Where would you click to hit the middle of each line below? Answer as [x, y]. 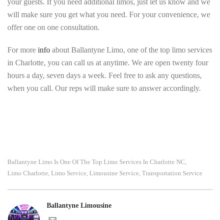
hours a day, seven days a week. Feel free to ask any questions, [105, 75]
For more [23, 50]
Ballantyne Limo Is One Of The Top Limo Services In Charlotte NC [96, 162]
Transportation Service [172, 173]
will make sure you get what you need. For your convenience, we [109, 14]
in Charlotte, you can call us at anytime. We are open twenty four [108, 63]
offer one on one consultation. [54, 27]
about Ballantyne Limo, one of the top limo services [131, 50]
